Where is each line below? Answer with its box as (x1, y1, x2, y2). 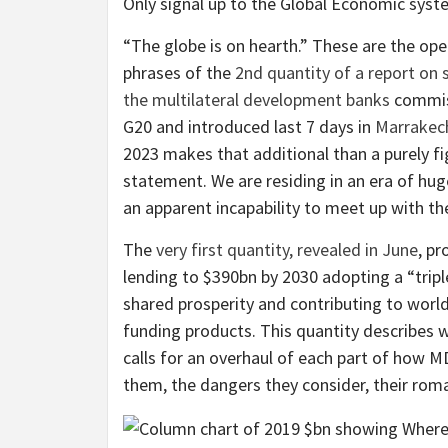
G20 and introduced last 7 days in (123, 115, 375, 139)
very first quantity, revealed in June (156, 238, 418, 262)
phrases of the (123, 61, 235, 85)
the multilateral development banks (123, 88, 390, 112)
